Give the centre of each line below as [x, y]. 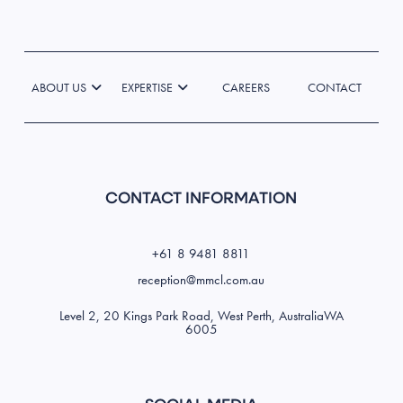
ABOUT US [58, 88]
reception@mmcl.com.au [201, 280]
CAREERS [246, 88]
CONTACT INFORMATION [201, 200]
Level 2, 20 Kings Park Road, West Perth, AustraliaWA [201, 316]
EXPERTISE [148, 88]
